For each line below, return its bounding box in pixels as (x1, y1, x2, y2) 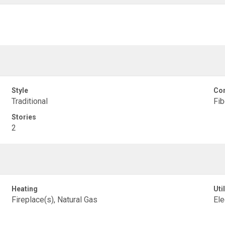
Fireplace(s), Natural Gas (12, 195, 98, 204)
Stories (12, 113, 37, 121)
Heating (12, 185, 38, 193)
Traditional (12, 96, 48, 106)
